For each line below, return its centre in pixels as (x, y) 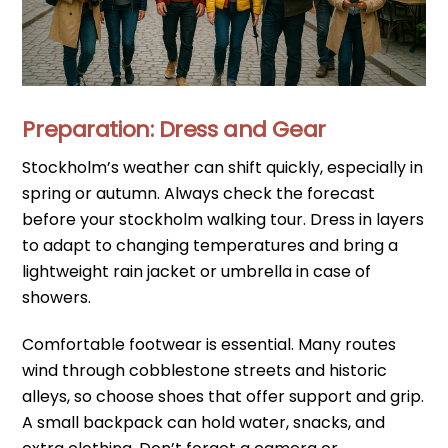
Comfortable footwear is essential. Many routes (209, 345)
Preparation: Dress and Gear (174, 129)
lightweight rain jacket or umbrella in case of (197, 272)
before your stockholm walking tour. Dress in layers (223, 220)
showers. (57, 298)
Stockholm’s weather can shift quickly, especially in (223, 168)
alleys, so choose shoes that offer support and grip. (223, 397)
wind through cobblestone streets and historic (205, 371)
